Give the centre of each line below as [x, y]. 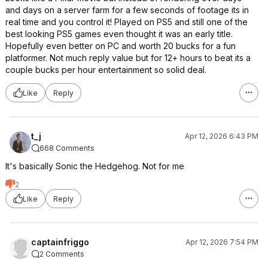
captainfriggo [60, 242]
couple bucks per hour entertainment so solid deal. [106, 70]
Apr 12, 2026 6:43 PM [222, 136]
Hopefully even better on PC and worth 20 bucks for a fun [121, 46]
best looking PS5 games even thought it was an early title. [119, 34]
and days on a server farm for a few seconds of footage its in [127, 10]
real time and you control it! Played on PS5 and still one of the [127, 22]
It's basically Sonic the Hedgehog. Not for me [95, 166]
